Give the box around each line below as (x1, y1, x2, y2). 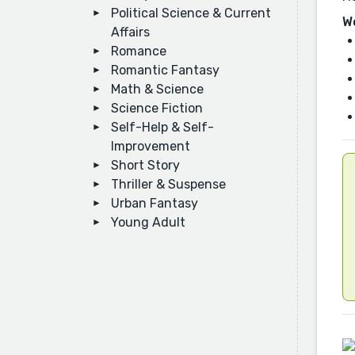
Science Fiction (111, 101, 203, 116)
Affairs (111, 25, 150, 40)
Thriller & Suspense (111, 177, 226, 192)
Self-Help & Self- (111, 120, 214, 135)
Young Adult (111, 215, 185, 230)
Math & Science (111, 82, 204, 97)
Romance (111, 44, 166, 59)
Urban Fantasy (111, 196, 198, 211)
